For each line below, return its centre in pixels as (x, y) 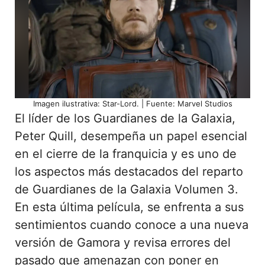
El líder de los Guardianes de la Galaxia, (125, 118)
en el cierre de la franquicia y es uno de (126, 153)
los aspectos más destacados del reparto (129, 171)
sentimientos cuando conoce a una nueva (132, 224)
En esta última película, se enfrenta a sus (129, 207)
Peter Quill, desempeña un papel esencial (131, 136)
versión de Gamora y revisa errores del (123, 242)
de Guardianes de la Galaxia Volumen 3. (127, 189)
